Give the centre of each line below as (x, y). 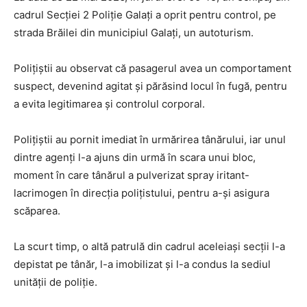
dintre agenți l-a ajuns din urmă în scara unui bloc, (135, 157)
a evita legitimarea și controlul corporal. (109, 103)
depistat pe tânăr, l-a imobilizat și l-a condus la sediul (142, 264)
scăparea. (37, 210)
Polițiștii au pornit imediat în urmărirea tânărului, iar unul (150, 139)
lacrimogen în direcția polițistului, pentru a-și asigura (142, 193)
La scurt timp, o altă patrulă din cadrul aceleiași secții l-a (149, 246)
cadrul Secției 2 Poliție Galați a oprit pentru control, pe (145, 14)
